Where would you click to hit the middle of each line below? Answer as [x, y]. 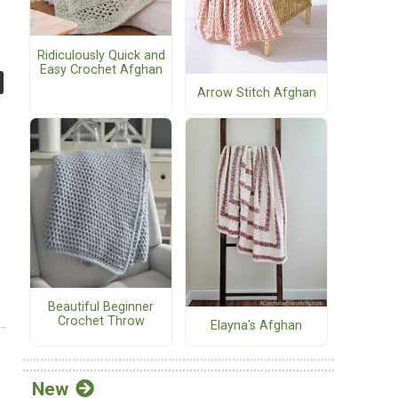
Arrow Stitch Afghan [256, 93]
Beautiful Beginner [101, 306]
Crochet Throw [101, 321]
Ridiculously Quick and [101, 55]
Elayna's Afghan [256, 325]
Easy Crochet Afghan [101, 69]
